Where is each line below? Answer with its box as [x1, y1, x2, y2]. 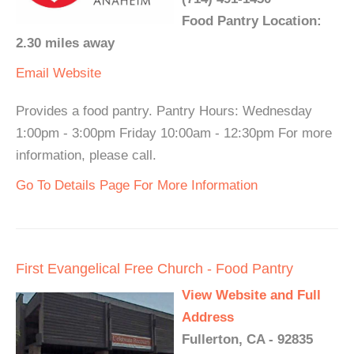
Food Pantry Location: [182, 13, 322, 28]
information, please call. [16, 148, 156, 163]
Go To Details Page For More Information [16, 178, 258, 193]
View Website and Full [182, 288, 321, 303]
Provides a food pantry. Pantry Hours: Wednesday [16, 104, 312, 119]
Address [182, 310, 234, 325]
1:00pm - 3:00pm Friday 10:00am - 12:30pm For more [16, 126, 332, 141]
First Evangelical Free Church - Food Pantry [16, 261, 293, 277]
